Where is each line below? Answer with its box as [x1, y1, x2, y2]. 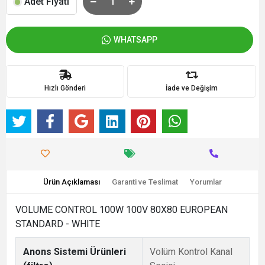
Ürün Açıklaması [43, 177, 100, 186]
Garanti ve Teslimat [112, 177, 178, 186]
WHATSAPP [114, 35, 157, 44]
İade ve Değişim [166, 83, 218, 92]
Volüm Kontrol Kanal [150, 245, 232, 257]
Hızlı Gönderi [44, 83, 86, 92]
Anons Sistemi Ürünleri [23, 245, 126, 257]
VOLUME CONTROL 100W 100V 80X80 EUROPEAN [15, 203, 228, 215]
